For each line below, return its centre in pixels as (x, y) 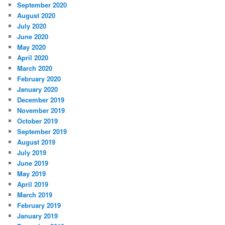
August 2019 (36, 142)
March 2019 (35, 195)
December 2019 (41, 100)
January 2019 (38, 216)
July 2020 (32, 26)
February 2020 (39, 79)
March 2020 (35, 68)
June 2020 (33, 37)
